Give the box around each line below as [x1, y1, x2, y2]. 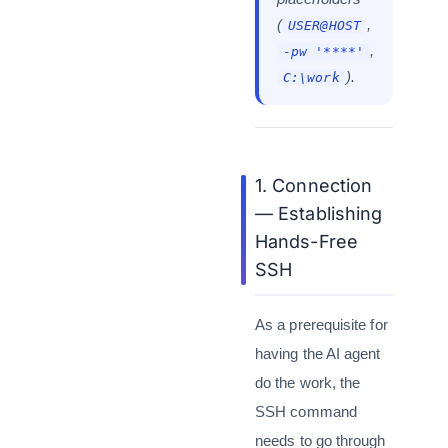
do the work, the [255, 374, 361, 391]
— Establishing [255, 203, 383, 224]
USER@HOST [288, 18, 361, 33]
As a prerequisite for [255, 316, 388, 333]
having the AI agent [255, 345, 381, 362]
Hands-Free [255, 231, 358, 252]
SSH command [255, 403, 357, 420]
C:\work [283, 70, 340, 85]
